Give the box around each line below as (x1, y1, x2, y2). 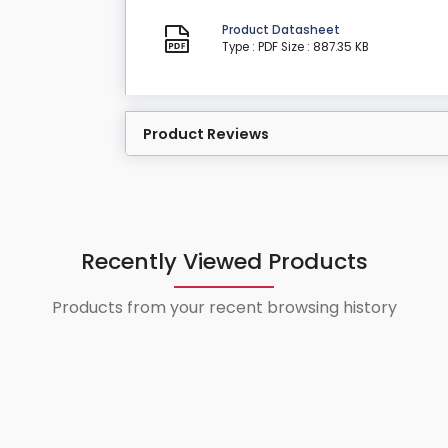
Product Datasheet (222, 22, 341, 39)
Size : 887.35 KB (281, 39, 370, 56)
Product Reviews (143, 124, 269, 145)
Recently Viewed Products (80, 246, 368, 278)
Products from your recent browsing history (51, 296, 397, 320)
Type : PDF (222, 39, 279, 56)
